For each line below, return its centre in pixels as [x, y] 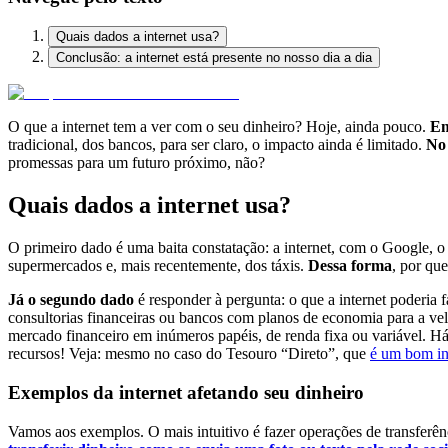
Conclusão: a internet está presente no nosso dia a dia [214, 58]
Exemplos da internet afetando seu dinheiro [186, 392]
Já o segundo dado [71, 300]
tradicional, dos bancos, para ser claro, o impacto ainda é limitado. [217, 145]
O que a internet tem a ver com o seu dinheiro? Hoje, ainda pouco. [219, 127]
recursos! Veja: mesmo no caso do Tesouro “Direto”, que [189, 354]
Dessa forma [350, 266]
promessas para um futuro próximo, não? [136, 163]
